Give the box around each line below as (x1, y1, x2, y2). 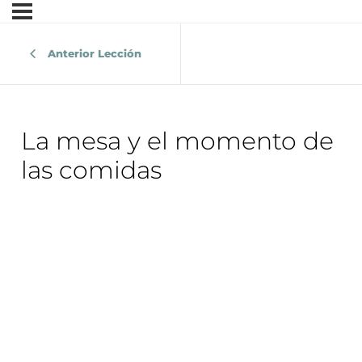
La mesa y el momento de (20, 125, 334, 156)
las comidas (20, 154, 162, 185)
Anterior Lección (48, 47, 141, 60)
